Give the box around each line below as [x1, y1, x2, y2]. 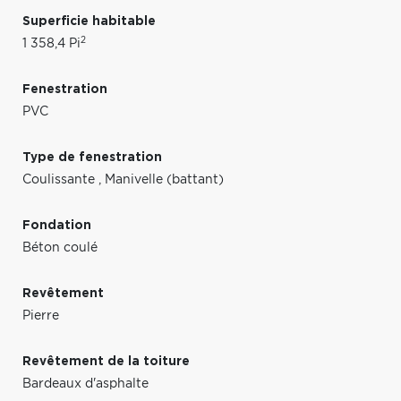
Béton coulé [22, 241, 98, 254]
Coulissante [22, 173, 98, 186]
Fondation [22, 218, 91, 232]
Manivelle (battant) [105, 173, 224, 186]
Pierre [22, 309, 59, 322]
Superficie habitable [22, 14, 156, 28]
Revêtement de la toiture [22, 354, 190, 368]
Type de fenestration [22, 150, 162, 164]
